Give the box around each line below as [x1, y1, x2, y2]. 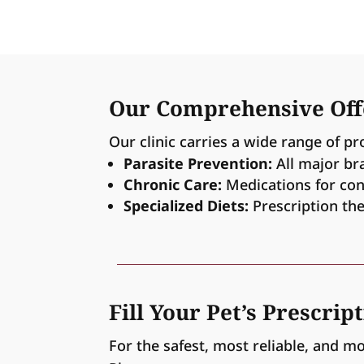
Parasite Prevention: [123, 153, 273, 173]
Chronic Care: [123, 174, 223, 194]
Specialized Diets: [123, 195, 249, 215]
